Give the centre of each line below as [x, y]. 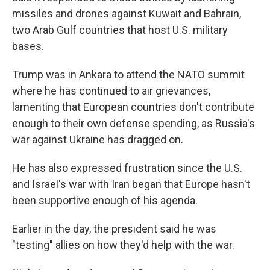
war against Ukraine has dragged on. [98, 140]
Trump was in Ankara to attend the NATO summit [128, 74]
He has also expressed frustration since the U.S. [127, 168]
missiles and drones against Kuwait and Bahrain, [127, 14]
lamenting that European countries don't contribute [133, 107]
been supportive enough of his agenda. [105, 200]
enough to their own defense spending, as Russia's [133, 123]
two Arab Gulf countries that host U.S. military [120, 30]
